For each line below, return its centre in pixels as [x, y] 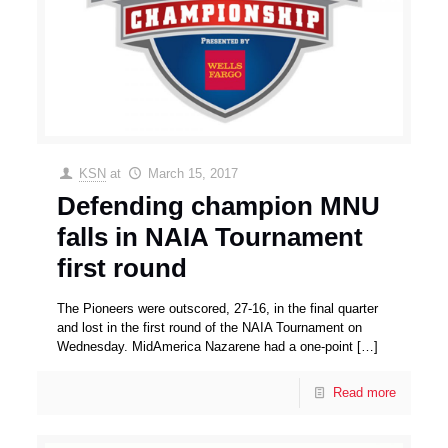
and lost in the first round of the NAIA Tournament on [210, 327]
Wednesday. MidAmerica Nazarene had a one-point [205, 346]
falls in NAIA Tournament [210, 236]
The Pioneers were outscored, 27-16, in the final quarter [218, 308]
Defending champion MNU [219, 205]
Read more [364, 392]
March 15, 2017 [192, 173]
